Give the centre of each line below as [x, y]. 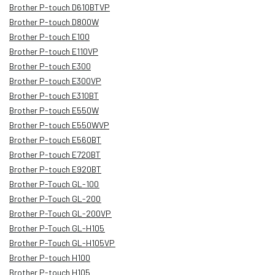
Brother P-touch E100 [49, 36]
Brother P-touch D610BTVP [60, 7]
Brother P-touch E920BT [55, 169]
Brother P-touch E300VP [55, 80]
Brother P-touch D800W [54, 21]
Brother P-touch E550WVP [59, 125]
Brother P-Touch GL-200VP [60, 213]
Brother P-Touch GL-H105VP [62, 242]
